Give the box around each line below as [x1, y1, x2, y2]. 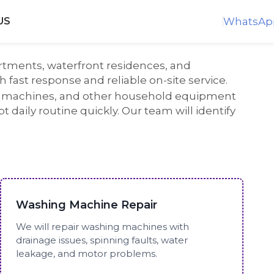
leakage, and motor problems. [16, 247, 158, 259]
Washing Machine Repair [16, 198, 158, 212]
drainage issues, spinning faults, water [16, 234, 188, 246]
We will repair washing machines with [16, 220, 190, 232]
